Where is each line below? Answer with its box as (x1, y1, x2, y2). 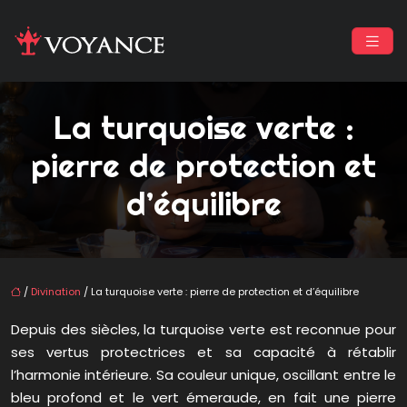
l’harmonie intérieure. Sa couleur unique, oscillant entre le (11, 365, 396, 385)
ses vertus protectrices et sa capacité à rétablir (11, 342, 396, 362)
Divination (31, 284, 81, 300)
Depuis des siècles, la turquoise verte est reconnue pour (11, 320, 396, 340)
